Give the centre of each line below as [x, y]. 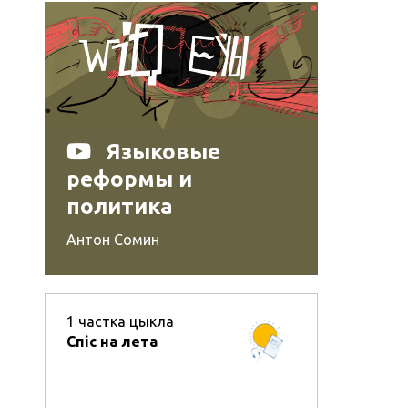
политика [120, 206]
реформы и [130, 178]
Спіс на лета [112, 341]
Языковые [163, 151]
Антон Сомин [113, 239]
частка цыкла [127, 321]
